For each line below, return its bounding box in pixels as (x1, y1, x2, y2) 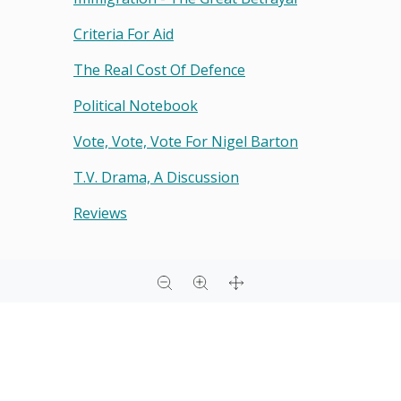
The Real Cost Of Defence (73, 60, 245, 81)
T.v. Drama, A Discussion (73, 167, 239, 188)
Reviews (73, 203, 127, 224)
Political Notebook (73, 96, 198, 116)
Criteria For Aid (73, 24, 174, 45)
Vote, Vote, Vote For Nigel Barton (73, 132, 298, 152)
